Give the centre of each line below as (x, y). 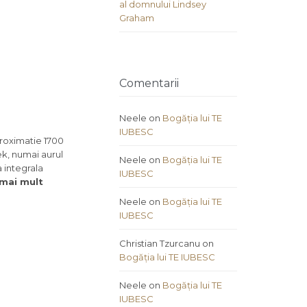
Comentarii (149, 84)
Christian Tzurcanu (160, 244)
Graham (137, 18)
